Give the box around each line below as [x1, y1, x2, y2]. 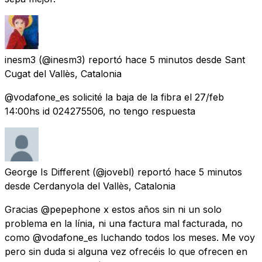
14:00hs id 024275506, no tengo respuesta [5, 105, 195, 117]
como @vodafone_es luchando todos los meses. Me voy [5, 231, 255, 243]
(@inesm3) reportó [39, 53, 122, 65]
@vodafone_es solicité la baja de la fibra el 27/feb [5, 91, 224, 103]
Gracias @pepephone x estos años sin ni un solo [5, 203, 222, 215]
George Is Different [5, 166, 89, 178]
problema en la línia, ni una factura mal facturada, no [5, 217, 243, 229]
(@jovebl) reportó [92, 166, 171, 178]
